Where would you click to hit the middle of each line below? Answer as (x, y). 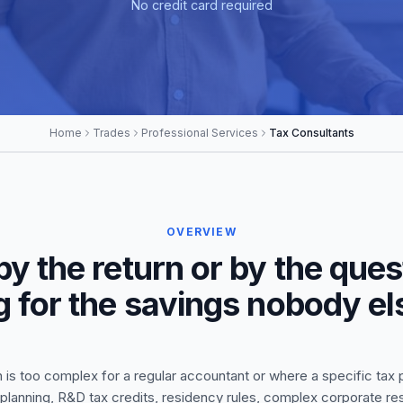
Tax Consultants (311, 133)
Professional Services (199, 133)
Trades (111, 133)
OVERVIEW (201, 232)
